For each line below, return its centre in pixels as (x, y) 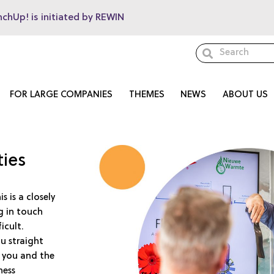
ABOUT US (245, 95)
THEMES (146, 95)
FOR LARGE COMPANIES (61, 95)
